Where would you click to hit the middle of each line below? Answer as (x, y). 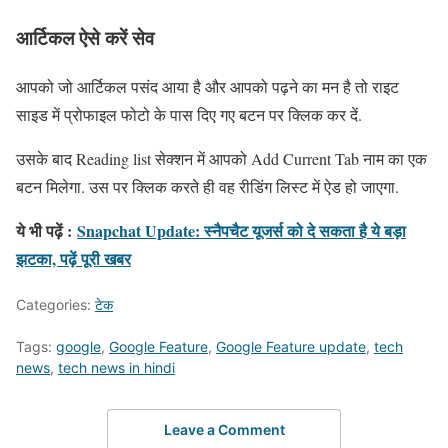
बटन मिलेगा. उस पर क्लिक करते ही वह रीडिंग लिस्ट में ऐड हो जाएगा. (207, 186)
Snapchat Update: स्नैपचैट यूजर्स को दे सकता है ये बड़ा (241, 230)
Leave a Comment (224, 430)
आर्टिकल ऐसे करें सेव (85, 38)
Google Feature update (291, 346)
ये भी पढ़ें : (46, 230)
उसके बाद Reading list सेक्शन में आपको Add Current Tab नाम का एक (221, 158)
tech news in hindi (116, 367)
